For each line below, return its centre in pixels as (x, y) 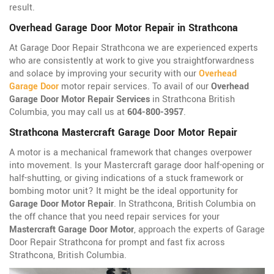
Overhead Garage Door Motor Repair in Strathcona (124, 28)
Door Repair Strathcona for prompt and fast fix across (117, 243)
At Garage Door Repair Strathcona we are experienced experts (134, 48)
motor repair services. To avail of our (135, 87)
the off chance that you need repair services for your (114, 217)
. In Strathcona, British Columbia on (185, 204)
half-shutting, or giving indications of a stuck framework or (126, 179)
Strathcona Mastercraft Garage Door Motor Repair (123, 133)
